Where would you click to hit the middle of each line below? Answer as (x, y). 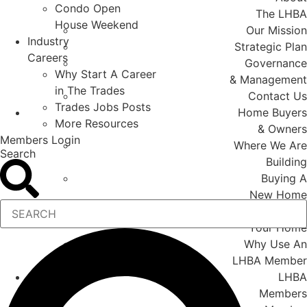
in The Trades (90, 91)
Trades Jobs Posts (103, 107)
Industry (48, 41)
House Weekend (97, 25)
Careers (48, 58)
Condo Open (88, 9)
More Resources (97, 124)
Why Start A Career (106, 74)
